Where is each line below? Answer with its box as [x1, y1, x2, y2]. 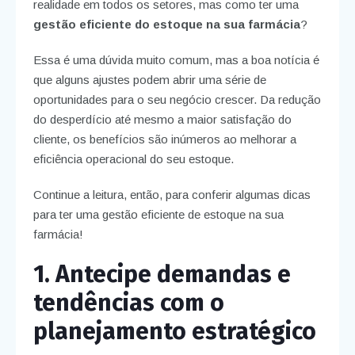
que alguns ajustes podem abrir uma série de [32, 73, 266, 87]
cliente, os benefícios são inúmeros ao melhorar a [32, 132, 296, 147]
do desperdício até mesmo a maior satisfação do [32, 113, 292, 127]
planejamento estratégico [32, 317, 316, 346]
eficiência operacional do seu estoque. [32, 152, 234, 166]
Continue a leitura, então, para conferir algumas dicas [32, 188, 311, 202]
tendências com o [32, 288, 224, 318]
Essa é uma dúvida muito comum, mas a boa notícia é [32, 53, 319, 67]
